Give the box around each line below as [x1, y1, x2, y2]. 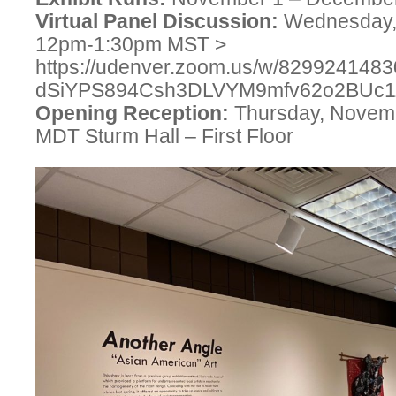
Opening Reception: [35, 102, 229, 125]
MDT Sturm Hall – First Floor [35, 125, 293, 148]
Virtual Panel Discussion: [35, 10, 284, 33]
